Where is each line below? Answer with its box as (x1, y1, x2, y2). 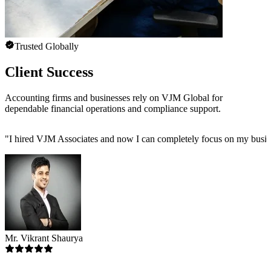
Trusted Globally (15, 41, 79, 52)
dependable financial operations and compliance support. (5, 103, 221, 114)
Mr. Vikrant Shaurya (5, 232, 83, 243)
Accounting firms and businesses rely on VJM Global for (5, 92, 223, 103)
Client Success (5, 64, 93, 80)
